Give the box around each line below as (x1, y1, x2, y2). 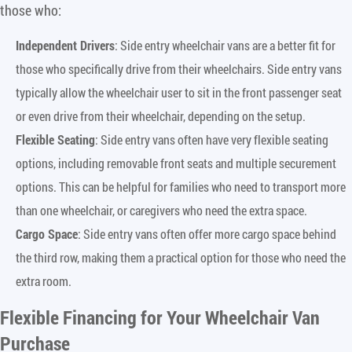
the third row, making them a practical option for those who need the (16, 248, 346, 266)
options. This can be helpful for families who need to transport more (16, 178, 346, 195)
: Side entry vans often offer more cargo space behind (78, 225, 336, 242)
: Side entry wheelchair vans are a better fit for (115, 36, 335, 53)
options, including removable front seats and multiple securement (16, 154, 336, 171)
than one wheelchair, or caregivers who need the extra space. (16, 201, 307, 218)
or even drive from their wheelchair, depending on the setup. (16, 107, 306, 124)
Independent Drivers (16, 36, 115, 53)
